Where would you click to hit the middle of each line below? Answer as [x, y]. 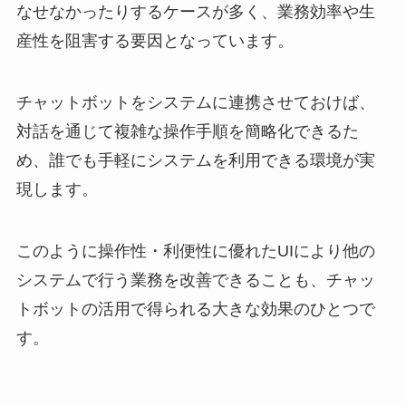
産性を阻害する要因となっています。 [155, 40]
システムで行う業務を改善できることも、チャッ [195, 280]
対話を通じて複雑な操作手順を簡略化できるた [187, 131]
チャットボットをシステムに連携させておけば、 [195, 102]
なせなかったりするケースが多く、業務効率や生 [195, 11]
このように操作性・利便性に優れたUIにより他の [195, 251]
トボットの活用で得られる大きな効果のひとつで [195, 309]
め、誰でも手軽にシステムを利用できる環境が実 [195, 160]
